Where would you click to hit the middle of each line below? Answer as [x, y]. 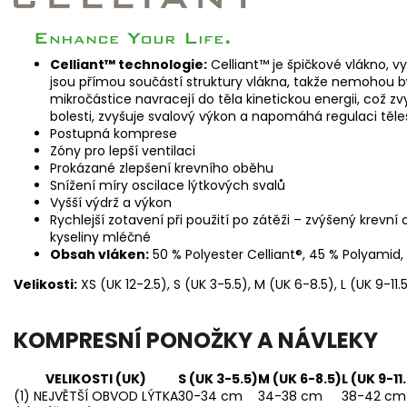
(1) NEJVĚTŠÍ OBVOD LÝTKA [96, 396]
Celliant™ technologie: [129, 65]
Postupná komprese [114, 134]
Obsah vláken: [99, 255]
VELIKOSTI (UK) [96, 378]
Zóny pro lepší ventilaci [123, 151]
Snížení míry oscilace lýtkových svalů [168, 186]
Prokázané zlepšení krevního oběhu [162, 169]
